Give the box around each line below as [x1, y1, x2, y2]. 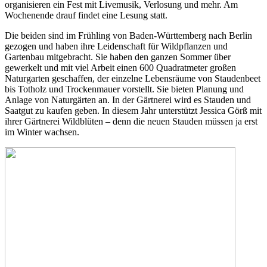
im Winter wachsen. [5, 127, 79, 138]
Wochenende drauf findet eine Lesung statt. [5, 10, 172, 21]
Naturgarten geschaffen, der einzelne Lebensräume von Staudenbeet [5, 73, 260, 84]
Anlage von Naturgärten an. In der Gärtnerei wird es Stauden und [5, 95, 251, 105]
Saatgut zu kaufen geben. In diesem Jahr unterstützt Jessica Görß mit [5, 105, 262, 116]
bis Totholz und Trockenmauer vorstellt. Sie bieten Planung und [5, 84, 244, 95]
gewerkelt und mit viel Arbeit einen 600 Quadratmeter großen [5, 63, 236, 73]
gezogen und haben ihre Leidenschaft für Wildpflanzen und [5, 41, 228, 52]
